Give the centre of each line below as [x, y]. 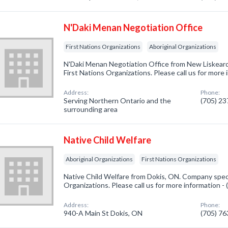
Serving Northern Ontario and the [118, 101]
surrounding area [91, 109]
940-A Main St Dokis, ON [103, 213]
